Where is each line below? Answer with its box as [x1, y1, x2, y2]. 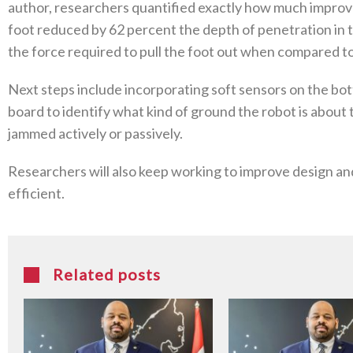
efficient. [8, 184, 65, 202]
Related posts [53, 265, 161, 284]
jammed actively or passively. [8, 124, 183, 142]
